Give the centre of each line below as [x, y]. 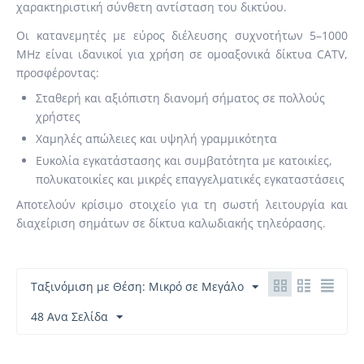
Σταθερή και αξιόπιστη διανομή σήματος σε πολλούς [180, 98]
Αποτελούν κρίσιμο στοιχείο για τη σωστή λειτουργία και [182, 204]
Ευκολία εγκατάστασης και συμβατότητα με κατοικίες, [184, 160]
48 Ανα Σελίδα [69, 316]
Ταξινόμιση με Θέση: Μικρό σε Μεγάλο [137, 286]
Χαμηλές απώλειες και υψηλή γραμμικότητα [156, 139]
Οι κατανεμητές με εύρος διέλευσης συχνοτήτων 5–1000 [182, 35]
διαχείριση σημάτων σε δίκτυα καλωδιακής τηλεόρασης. [171, 223]
